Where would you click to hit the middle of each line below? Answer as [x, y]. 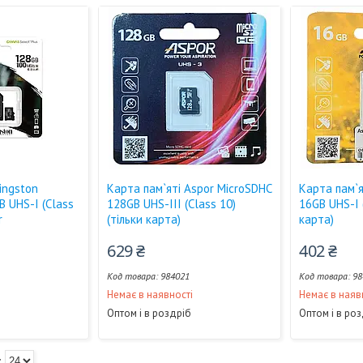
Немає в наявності [150, 295]
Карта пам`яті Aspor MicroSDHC [190, 188]
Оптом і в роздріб [149, 313]
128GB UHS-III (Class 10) [172, 204]
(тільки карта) [144, 219]
